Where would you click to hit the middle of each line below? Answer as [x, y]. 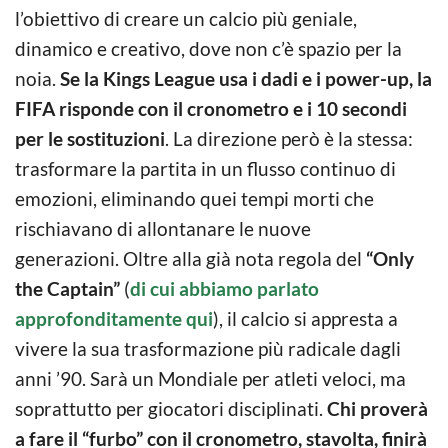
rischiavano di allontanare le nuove [163, 229]
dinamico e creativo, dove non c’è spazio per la [208, 49]
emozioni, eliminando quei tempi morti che [194, 199]
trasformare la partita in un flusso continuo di [205, 169]
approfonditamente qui [114, 319]
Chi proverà [377, 409]
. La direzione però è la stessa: [289, 139]
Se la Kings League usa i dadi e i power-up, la [246, 79]
